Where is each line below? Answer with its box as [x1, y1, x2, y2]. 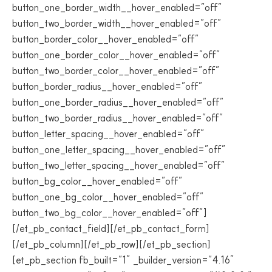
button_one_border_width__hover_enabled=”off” [12, 1, 222, 13]
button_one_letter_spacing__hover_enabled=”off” [12, 143, 226, 155]
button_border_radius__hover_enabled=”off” [12, 80, 203, 92]
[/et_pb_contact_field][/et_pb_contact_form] [12, 222, 209, 234]
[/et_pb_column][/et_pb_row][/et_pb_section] [12, 238, 211, 250]
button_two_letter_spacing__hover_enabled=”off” [12, 159, 225, 171]
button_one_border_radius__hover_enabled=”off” [12, 96, 224, 108]
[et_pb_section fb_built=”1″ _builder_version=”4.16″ [12, 254, 234, 266]
